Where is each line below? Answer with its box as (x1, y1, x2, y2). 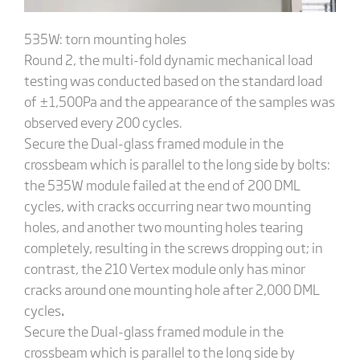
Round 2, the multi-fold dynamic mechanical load (23, 48, 313, 69)
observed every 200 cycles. (23, 111, 182, 132)
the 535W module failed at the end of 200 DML (23, 174, 301, 194)
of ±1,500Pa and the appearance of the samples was (23, 90, 335, 111)
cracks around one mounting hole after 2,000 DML (23, 278, 320, 299)
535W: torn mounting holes (23, 27, 186, 48)
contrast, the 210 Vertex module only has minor (23, 257, 305, 278)
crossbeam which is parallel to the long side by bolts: (23, 153, 330, 174)
